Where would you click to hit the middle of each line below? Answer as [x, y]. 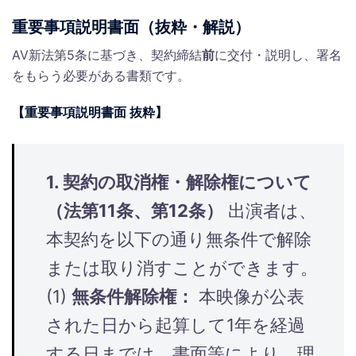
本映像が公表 [249, 296]
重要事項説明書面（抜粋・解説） [131, 27]
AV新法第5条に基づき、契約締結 [107, 54]
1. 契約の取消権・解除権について [179, 182]
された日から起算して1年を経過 [176, 325]
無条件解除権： [133, 296]
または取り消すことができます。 [182, 267]
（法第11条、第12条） [135, 210]
